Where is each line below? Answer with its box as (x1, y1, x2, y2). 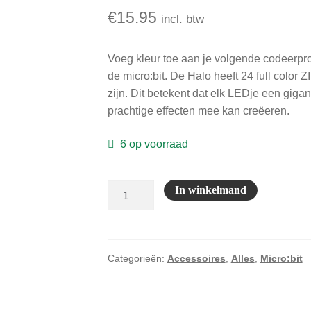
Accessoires (167, 253, 226, 264)
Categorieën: (107, 253, 167, 264)
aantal (106, 233, 137, 246)
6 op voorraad (120, 138, 189, 151)
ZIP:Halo (106, 181, 151, 194)
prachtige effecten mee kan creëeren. (107, 105, 289, 117)
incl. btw (160, 12, 204, 26)
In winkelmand (175, 183, 247, 196)
